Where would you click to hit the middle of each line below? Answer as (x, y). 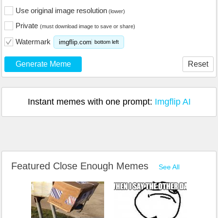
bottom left (107, 42)
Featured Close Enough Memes (81, 166)
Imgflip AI (173, 102)
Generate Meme (43, 64)
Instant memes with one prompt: (91, 102)
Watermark (33, 42)
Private (28, 26)
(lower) (116, 11)
